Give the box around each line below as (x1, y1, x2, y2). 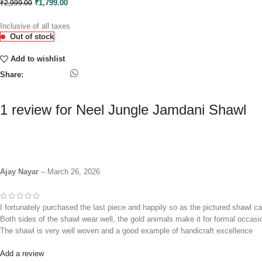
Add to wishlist (11, 54, 65, 64)
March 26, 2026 (47, 167, 100, 177)
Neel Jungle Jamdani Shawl (76, 102, 246, 118)
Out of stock (10, 32, 54, 42)
